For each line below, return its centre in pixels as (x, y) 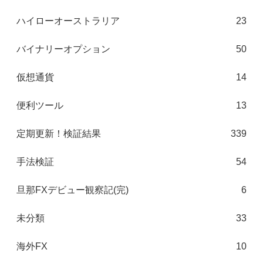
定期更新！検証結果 (59, 134)
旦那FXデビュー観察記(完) (73, 190)
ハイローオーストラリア (68, 21)
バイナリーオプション (63, 49)
